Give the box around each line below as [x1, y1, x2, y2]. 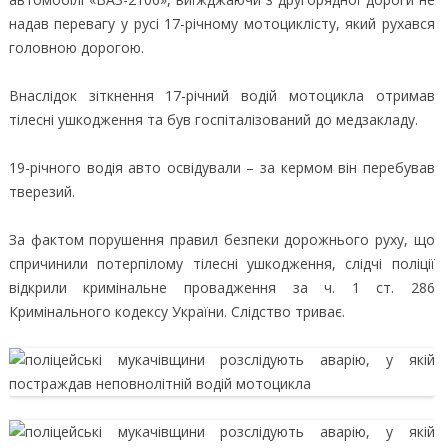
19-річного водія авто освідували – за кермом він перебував [8, 157, 435, 177]
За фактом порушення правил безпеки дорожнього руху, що [8, 229, 435, 249]
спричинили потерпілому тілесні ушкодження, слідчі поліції [8, 253, 435, 273]
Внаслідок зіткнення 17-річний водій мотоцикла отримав [8, 85, 435, 105]
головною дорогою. [8, 37, 144, 57]
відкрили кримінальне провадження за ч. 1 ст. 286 [8, 277, 435, 297]
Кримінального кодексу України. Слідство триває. [8, 301, 345, 321]
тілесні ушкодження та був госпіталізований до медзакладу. [8, 109, 418, 129]
